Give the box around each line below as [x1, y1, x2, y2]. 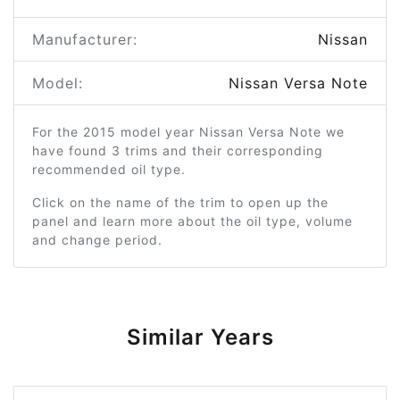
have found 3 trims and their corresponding [32, 143, 323, 158]
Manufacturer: [32, 30, 137, 48]
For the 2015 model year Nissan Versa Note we [32, 124, 345, 139]
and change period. [32, 232, 162, 247]
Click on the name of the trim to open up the [32, 195, 329, 210]
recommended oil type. [32, 162, 186, 177]
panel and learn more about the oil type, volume [32, 213, 353, 229]
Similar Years [126, 324, 274, 350]
